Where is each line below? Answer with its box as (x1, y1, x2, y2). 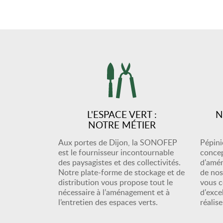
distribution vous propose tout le (58, 177, 173, 188)
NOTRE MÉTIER (88, 118, 156, 131)
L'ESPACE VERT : (87, 108, 157, 121)
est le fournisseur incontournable (58, 147, 174, 158)
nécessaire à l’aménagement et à (58, 187, 170, 198)
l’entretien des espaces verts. (58, 197, 158, 208)
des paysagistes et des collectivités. (58, 157, 181, 168)
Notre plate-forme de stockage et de (58, 167, 185, 178)
